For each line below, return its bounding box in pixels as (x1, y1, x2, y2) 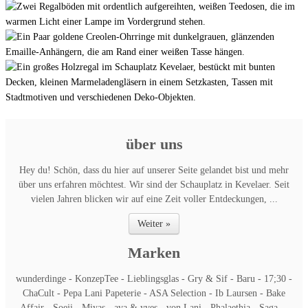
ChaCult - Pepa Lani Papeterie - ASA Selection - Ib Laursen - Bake (23, 288, 285, 298)
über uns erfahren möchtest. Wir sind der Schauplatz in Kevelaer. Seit (19, 179, 289, 190)
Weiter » (137, 219, 170, 229)
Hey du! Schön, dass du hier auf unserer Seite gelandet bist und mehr (19, 165, 289, 175)
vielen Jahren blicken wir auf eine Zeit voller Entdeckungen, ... (30, 194, 278, 204)
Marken (128, 244, 180, 261)
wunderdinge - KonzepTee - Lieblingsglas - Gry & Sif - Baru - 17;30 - (16, 274, 292, 284)
